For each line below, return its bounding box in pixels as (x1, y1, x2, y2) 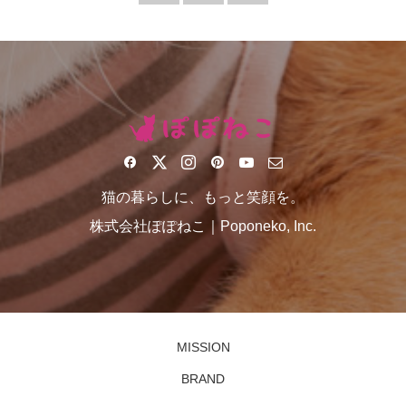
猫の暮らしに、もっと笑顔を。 (101, 188, 304, 205)
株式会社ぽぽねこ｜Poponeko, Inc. (90, 217, 316, 234)
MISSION (176, 340, 230, 355)
